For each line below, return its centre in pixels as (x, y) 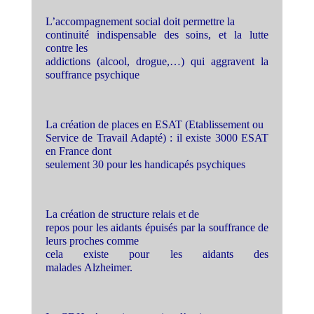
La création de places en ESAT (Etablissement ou (154, 124)
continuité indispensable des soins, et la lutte (157, 35)
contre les (66, 48)
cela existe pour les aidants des (157, 254)
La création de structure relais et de (122, 214)
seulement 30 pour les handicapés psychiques (145, 164)
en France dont (78, 151)
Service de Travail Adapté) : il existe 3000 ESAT (157, 138)
